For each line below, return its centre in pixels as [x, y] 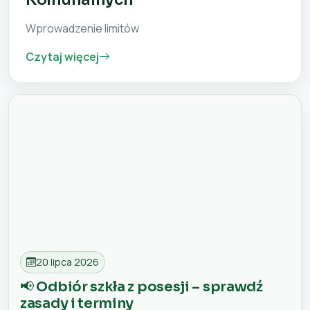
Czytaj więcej [62, 57]
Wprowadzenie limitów [82, 29]
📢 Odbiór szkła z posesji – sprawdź [142, 287]
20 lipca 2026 [67, 262]
